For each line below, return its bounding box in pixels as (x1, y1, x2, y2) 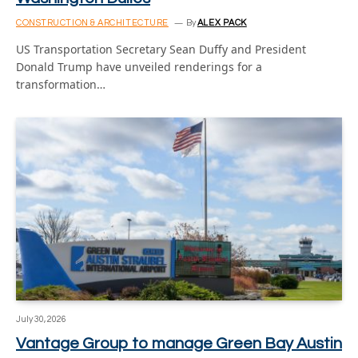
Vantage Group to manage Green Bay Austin (16, 336, 342, 352)
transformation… (16, 76, 105, 92)
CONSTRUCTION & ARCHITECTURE (16, 18, 169, 27)
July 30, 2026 (16, 315, 66, 324)
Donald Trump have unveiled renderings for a (16, 58, 262, 74)
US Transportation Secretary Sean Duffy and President (16, 41, 306, 57)
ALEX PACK (197, 18, 247, 27)
